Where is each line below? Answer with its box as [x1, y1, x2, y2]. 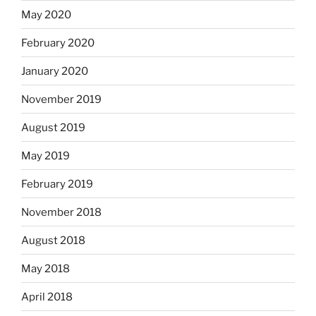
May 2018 [21, 262, 70, 275]
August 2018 [21, 233, 85, 247]
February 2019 [21, 177, 93, 190]
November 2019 [21, 92, 102, 106]
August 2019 [21, 121, 85, 134]
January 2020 [21, 64, 88, 78]
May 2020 [21, 8, 71, 21]
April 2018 [21, 290, 73, 303]
